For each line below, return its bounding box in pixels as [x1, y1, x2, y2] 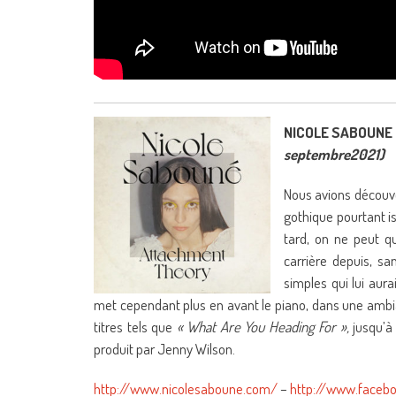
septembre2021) [284, 145, 385, 164]
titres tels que [94, 317, 177, 336]
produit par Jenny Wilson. [94, 339, 235, 358]
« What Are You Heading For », [176, 317, 349, 336]
